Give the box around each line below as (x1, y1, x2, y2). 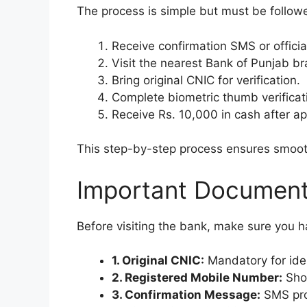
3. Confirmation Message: (112, 288, 260, 302)
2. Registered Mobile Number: (112, 271, 282, 285)
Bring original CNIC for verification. (112, 73, 300, 87)
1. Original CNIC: (112, 254, 204, 268)
